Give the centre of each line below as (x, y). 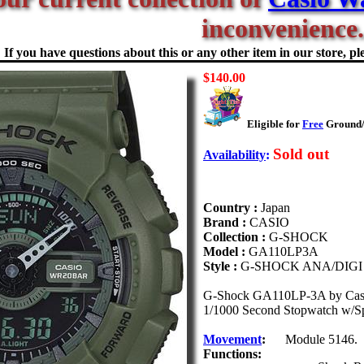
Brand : (226, 222)
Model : (226, 251)
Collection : (236, 237)
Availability (234, 155)
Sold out (301, 154)
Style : (222, 266)
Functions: (232, 354)
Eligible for (275, 124)
